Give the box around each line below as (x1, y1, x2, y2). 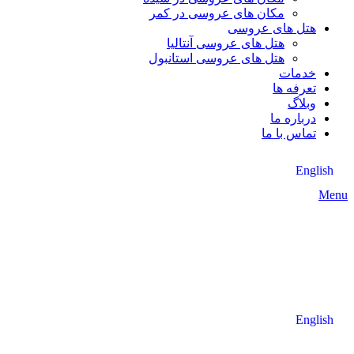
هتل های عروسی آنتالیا (167, 36, 284, 50)
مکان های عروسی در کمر (149, 6, 284, 20)
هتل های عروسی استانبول (149, 51, 284, 65)
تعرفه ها (273, 81, 316, 95)
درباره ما (270, 111, 316, 125)
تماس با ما (262, 126, 316, 140)
